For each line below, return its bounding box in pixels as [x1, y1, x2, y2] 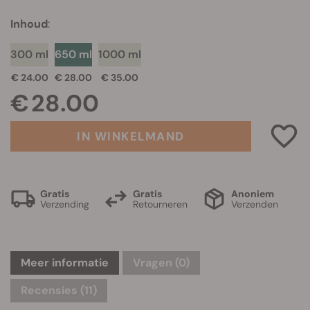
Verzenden [231, 197, 278, 210]
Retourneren [133, 197, 188, 210]
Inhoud [10, 17, 48, 31]
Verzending [40, 197, 89, 210]
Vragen [133, 255, 175, 270]
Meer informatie [21, 255, 109, 270]
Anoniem [231, 187, 274, 200]
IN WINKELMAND [77, 129, 185, 144]
